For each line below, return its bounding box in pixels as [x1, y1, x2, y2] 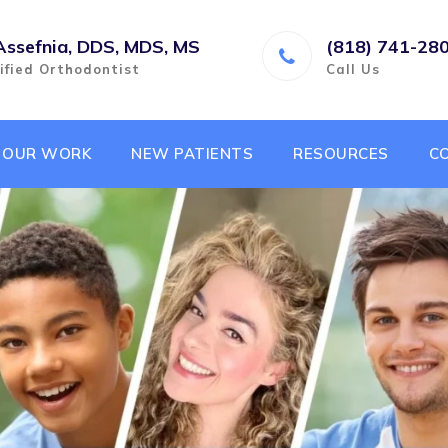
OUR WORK [2, 144, 91, 163]
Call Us [326, 61, 380, 77]
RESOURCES [293, 144, 389, 163]
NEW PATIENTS [131, 144, 253, 163]
